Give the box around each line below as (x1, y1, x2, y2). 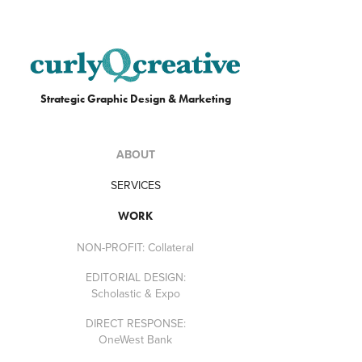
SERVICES (110, 176, 161, 193)
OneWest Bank (99, 330, 173, 347)
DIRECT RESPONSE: (85, 314, 186, 331)
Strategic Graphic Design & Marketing (40, 91, 231, 106)
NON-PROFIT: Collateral (77, 238, 195, 255)
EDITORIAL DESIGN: (85, 268, 186, 285)
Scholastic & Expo (90, 284, 180, 301)
